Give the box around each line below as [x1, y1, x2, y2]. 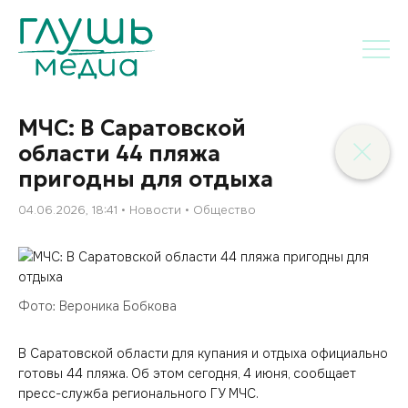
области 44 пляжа [18, 140, 220, 168]
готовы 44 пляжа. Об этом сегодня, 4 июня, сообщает [18, 365, 356, 382]
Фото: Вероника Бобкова [18, 298, 177, 314]
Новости [129, 202, 181, 218]
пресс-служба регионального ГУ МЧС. [18, 385, 259, 402]
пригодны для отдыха [18, 166, 273, 193]
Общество [193, 202, 256, 218]
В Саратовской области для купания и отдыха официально [18, 345, 388, 362]
